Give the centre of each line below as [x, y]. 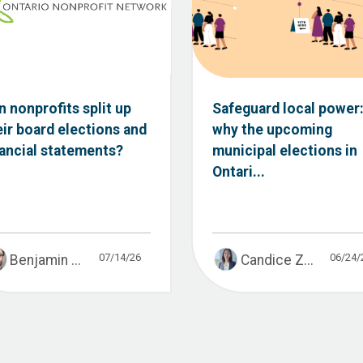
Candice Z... [277, 260]
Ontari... [239, 171]
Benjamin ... [45, 260]
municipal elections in [285, 150]
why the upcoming [272, 129]
